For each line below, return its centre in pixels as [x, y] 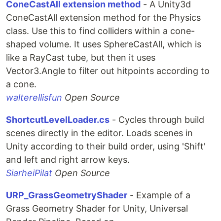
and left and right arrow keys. [68, 160]
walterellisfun [34, 97]
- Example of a [159, 195]
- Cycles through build [157, 120]
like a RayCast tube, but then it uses [81, 57]
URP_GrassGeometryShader [67, 195]
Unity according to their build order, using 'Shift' [106, 146]
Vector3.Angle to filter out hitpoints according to [108, 71]
